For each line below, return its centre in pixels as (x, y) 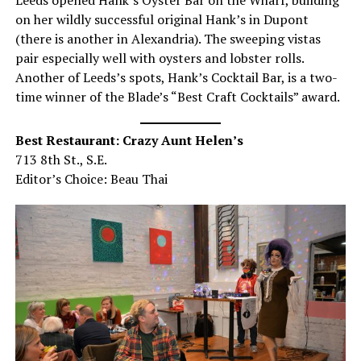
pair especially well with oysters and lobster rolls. (159, 58)
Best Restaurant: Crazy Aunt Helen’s (129, 140)
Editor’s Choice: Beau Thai (91, 178)
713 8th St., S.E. (61, 159)
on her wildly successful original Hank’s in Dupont (162, 19)
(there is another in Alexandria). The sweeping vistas (168, 38)
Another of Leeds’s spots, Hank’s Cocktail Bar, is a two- (176, 77)
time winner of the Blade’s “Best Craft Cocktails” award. (177, 96)
